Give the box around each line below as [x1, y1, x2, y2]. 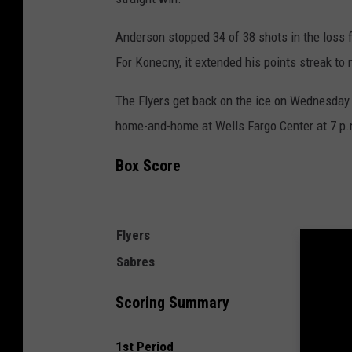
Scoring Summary [115, 293, 229, 312]
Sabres [116, 254, 155, 270]
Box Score [115, 157, 181, 176]
